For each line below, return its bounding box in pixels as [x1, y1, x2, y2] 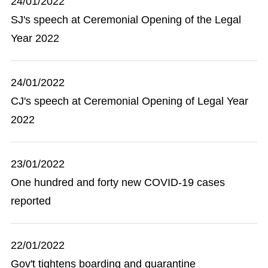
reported [11, 195, 51, 207]
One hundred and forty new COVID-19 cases [11, 176, 225, 188]
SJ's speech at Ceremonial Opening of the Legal [11, 14, 241, 26]
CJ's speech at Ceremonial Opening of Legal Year [11, 95, 248, 107]
